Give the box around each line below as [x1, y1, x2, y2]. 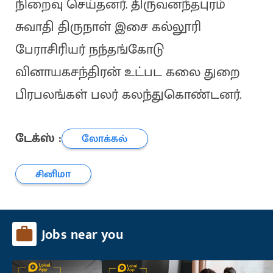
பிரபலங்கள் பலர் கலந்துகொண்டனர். [15, 83, 241, 107]
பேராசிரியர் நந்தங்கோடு [15, 38, 164, 62]
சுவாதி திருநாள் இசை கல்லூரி [15, 16, 201, 39]
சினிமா [35, 165, 71, 183]
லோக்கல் [82, 129, 128, 147]
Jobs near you [41, 224, 123, 247]
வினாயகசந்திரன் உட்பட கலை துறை [15, 61, 240, 84]
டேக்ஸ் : [15, 128, 62, 149]
